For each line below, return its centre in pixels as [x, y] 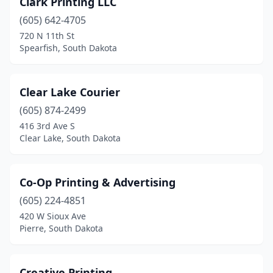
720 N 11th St [47, 36]
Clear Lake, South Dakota [70, 138]
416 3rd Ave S [47, 126]
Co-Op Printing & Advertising [97, 182]
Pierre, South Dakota [61, 228]
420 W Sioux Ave [53, 216]
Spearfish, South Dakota [68, 48]
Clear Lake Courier [70, 92]
